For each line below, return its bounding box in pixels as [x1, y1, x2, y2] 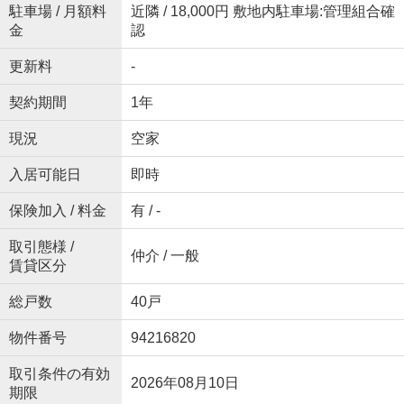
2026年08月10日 [130, 375, 239, 390]
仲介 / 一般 [130, 248, 199, 263]
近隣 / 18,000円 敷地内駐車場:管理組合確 [130, 4, 395, 19]
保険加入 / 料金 [8, 203, 106, 218]
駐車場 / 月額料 [8, 4, 106, 19]
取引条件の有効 [8, 366, 110, 381]
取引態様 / [8, 239, 74, 254]
